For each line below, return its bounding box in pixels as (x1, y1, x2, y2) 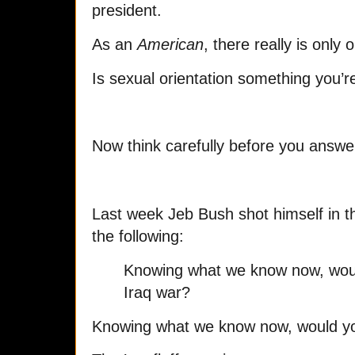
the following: (92, 227, 184, 245)
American (137, 35, 204, 53)
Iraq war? (124, 283, 190, 301)
